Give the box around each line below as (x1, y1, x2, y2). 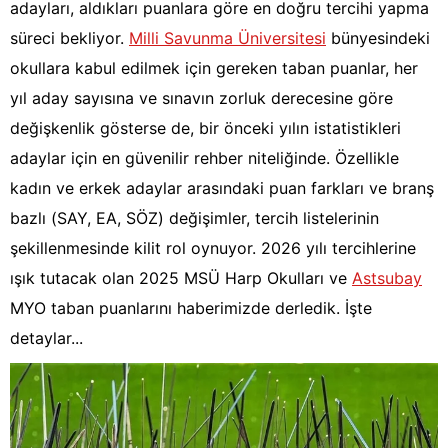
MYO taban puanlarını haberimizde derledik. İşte (10, 298, 372, 319)
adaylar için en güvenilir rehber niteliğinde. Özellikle (10, 148, 399, 169)
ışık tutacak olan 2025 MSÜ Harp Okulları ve (10, 268, 352, 289)
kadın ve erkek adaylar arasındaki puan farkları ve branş (10, 178, 434, 199)
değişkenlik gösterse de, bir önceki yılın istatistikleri (10, 118, 401, 139)
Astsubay (352, 268, 422, 289)
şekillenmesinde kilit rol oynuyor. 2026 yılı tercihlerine (10, 238, 416, 259)
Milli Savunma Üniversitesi (129, 28, 326, 49)
